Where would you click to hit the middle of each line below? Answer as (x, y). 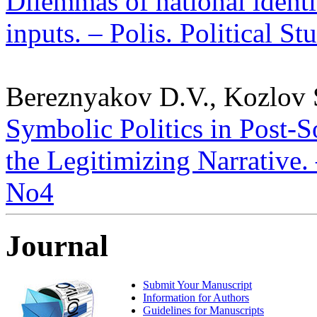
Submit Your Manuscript (197, 285)
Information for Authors (196, 298)
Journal (57, 246)
